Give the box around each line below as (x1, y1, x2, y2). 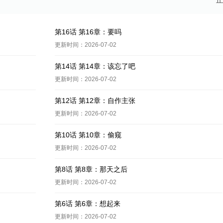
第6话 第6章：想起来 (54, 200, 120, 208)
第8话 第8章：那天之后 (54, 165, 127, 173)
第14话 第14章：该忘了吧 (54, 62, 135, 70)
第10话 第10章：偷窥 (54, 131, 121, 139)
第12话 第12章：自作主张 (54, 97, 135, 105)
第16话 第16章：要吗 (54, 28, 121, 36)
